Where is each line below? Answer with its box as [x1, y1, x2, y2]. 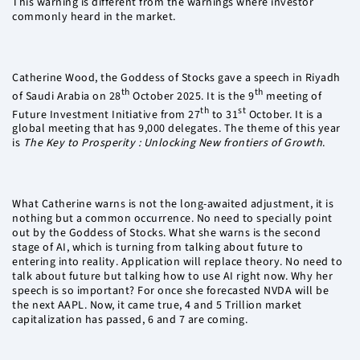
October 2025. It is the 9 [129, 88, 255, 104]
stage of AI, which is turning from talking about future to [12, 239, 303, 256]
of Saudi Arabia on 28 [12, 88, 121, 104]
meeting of [263, 88, 321, 104]
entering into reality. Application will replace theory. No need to [12, 254, 342, 271]
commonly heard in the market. [12, 9, 176, 25]
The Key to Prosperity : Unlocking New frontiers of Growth [22, 135, 322, 152]
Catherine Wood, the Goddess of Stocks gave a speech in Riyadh [12, 70, 341, 86]
